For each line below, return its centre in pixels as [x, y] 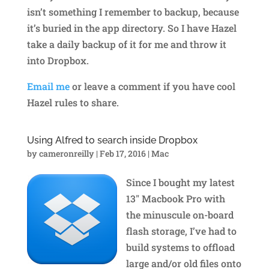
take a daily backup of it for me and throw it [126, 44]
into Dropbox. [58, 60]
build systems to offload [180, 247]
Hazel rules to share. [73, 102]
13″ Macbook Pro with [175, 198]
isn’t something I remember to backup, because [133, 11]
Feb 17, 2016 [122, 153]
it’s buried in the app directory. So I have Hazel [131, 28]
